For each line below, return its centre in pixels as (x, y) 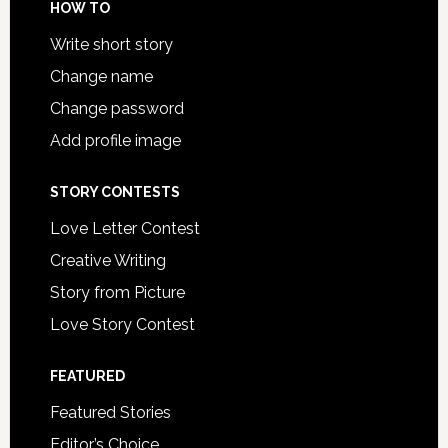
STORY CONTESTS (114, 192)
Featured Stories (110, 412)
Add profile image (115, 140)
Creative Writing (107, 260)
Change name (101, 76)
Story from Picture (117, 292)
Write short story (111, 44)
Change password (116, 108)
